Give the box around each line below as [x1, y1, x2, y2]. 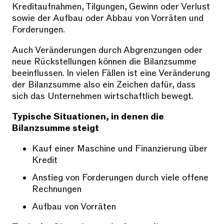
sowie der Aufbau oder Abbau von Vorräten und [12, 12, 203, 24]
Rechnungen [32, 183, 81, 195]
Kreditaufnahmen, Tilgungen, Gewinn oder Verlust [12, 1, 210, 13]
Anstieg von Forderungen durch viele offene [32, 172, 208, 184]
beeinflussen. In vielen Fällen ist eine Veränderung [12, 67, 210, 79]
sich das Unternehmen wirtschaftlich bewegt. [12, 90, 193, 102]
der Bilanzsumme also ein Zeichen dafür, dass [12, 79, 195, 91]
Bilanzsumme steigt [12, 122, 99, 134]
